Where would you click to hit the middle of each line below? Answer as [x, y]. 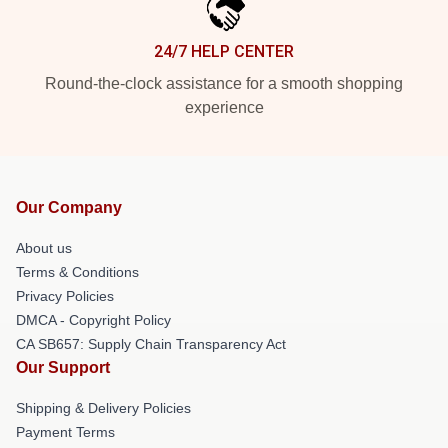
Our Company [69, 207]
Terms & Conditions [77, 271]
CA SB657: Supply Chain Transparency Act [151, 343]
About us [44, 247]
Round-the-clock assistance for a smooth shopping [224, 83]
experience [224, 107]
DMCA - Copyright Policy [93, 319]
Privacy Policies [65, 295]
